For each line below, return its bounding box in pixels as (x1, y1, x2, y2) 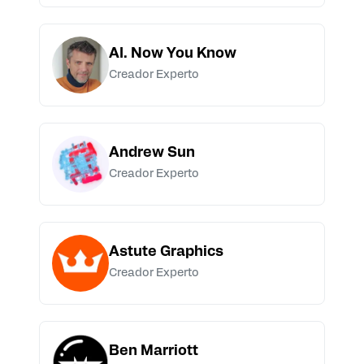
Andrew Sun (109, 146, 195, 161)
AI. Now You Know (109, 47, 236, 62)
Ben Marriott (109, 344, 198, 359)
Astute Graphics (109, 245, 223, 260)
